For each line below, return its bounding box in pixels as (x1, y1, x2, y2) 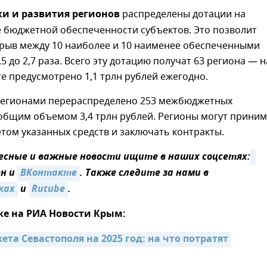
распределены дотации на (120, 7, 246, 22)
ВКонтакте (20, 166, 77, 182)
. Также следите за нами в (80, 166, 209, 182)
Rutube (32, 182, 65, 198)
